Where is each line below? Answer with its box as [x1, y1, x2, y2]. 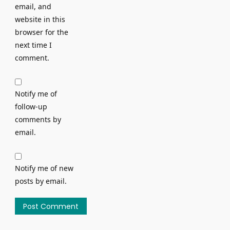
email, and [14, 2, 51, 12]
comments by [14, 114, 61, 125]
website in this [14, 14, 65, 25]
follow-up [14, 102, 47, 112]
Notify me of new [14, 163, 73, 174]
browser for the [14, 27, 68, 37]
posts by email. [14, 176, 67, 186]
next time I [14, 40, 52, 50]
